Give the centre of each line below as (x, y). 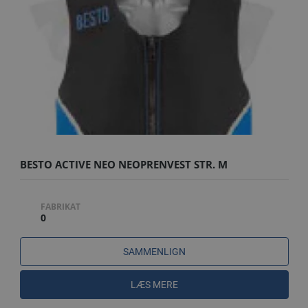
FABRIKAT (60, 206)
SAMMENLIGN (154, 251)
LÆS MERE (154, 284)
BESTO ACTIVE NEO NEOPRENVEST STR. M (123, 164)
